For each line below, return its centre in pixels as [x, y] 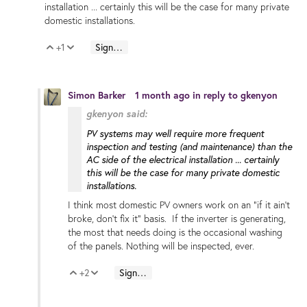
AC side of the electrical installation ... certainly [183, 159]
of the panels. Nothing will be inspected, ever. [161, 246]
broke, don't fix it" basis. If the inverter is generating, [177, 218]
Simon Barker [98, 96]
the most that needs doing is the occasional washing [175, 232]
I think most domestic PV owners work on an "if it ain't [179, 205]
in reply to [217, 96]
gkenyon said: [117, 113]
